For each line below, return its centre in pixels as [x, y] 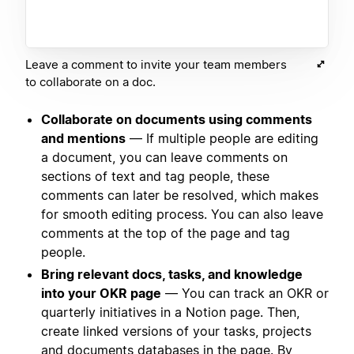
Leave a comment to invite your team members [156, 65]
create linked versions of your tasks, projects [176, 331]
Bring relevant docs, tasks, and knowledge [172, 275]
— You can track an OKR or [245, 294]
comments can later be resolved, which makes [180, 196]
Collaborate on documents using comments [177, 120]
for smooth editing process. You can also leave [182, 215]
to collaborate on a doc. [90, 82]
